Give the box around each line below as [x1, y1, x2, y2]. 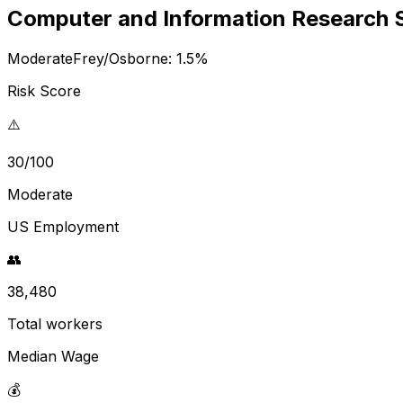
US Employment [7, 217, 119, 236]
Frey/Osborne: [73, 49, 176, 67]
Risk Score [7, 81, 81, 100]
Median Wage [7, 346, 99, 365]
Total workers [7, 314, 103, 333]
